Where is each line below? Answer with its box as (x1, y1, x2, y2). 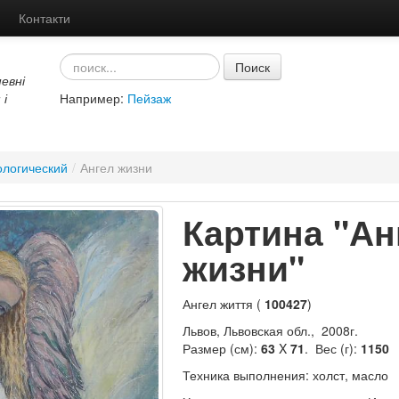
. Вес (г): (304, 339, 361, 357)
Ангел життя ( (182, 295, 265, 313)
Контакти (19, 9, 70, 27)
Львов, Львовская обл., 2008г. (182, 322, 358, 339)
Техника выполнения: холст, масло (182, 366, 388, 384)
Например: (59, 89, 127, 107)
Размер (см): (182, 339, 261, 357)
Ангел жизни (79, 159, 152, 176)
